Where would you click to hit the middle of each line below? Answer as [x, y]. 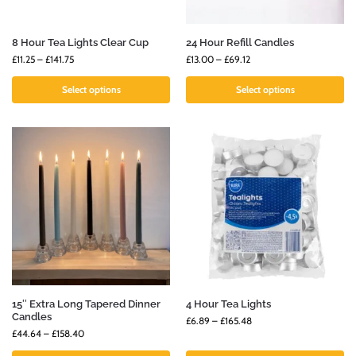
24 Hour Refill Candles [240, 43]
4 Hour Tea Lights [228, 304]
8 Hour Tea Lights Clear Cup [80, 43]
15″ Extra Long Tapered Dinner [86, 304]
